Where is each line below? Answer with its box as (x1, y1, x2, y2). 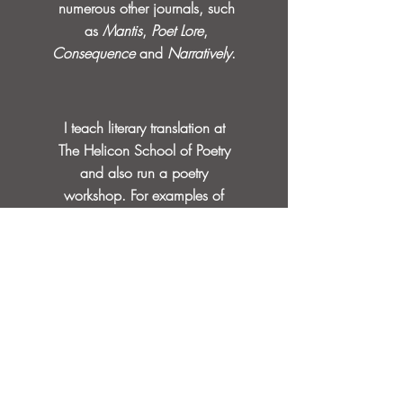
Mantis (103, 21, 142, 40)
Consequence (52, 43, 135, 63)
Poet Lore (151, 21, 203, 40)
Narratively (167, 43, 231, 63)
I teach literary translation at (63, 118, 225, 138)
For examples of (130, 185, 224, 205)
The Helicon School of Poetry (58, 140, 230, 160)
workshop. (64, 185, 130, 205)
